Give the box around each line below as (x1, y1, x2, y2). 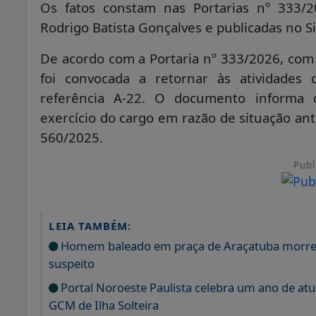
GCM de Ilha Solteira (49, 296, 159, 313)
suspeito (49, 255, 95, 272)
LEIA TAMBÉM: (49, 218, 131, 233)
